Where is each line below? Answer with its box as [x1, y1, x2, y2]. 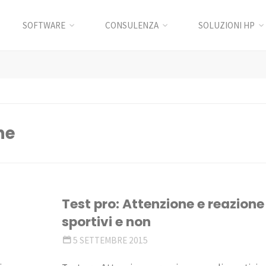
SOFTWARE [22, 20, 65, 31]
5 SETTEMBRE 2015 [72, 235, 148, 246]
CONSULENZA [104, 20, 159, 31]
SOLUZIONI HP [198, 20, 255, 31]
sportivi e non [62, 213, 151, 232]
